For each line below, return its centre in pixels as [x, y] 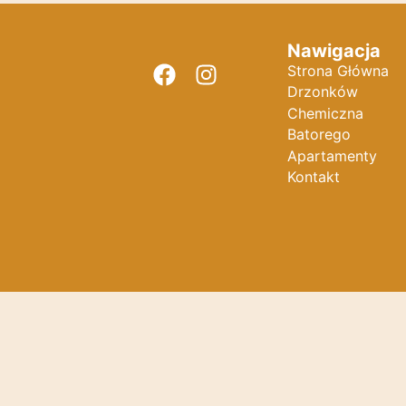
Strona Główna [338, 71]
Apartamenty [333, 155]
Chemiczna [326, 113]
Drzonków [323, 92]
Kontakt [314, 176]
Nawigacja [334, 51]
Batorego [319, 135]
